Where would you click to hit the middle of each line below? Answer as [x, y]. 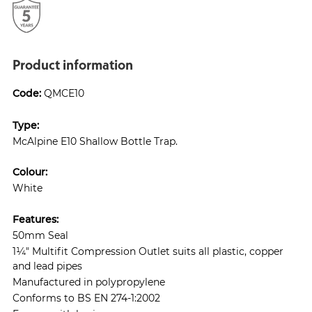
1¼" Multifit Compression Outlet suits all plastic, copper [148, 251]
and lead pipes [47, 265]
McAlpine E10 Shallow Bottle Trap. [95, 141]
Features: [36, 219]
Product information [73, 65]
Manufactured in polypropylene [89, 281]
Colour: [30, 172]
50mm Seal [40, 235]
